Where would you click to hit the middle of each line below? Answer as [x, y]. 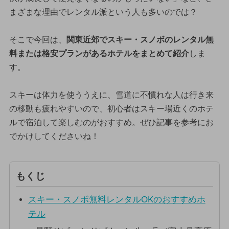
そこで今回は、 [38, 39]
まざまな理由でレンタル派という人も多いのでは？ [103, 12]
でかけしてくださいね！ [54, 136]
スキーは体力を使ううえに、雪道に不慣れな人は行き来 [111, 95]
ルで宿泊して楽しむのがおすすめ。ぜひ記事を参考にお [111, 122]
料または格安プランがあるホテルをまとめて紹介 [99, 53]
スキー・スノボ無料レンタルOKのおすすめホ [117, 200]
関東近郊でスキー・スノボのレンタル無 [140, 39]
